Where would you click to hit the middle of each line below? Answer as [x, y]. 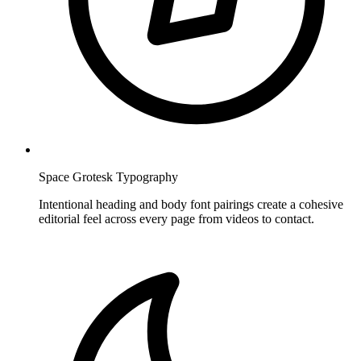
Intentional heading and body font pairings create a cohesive [191, 204]
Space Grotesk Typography [108, 176]
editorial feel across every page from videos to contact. [176, 218]
